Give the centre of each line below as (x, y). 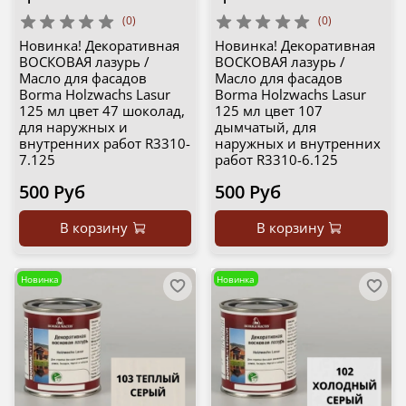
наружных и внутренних (298, 144)
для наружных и (73, 127)
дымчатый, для (266, 127)
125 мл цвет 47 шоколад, (101, 111)
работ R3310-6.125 (276, 160)
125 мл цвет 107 (269, 111)
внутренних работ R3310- (104, 144)
